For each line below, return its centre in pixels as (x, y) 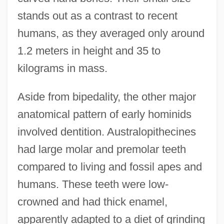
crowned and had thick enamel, (92, 201)
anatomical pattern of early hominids (104, 114)
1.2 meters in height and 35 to (89, 50)
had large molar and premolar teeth (101, 149)
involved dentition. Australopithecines (106, 131)
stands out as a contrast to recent (97, 15)
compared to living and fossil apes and (109, 166)
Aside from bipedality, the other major (106, 96)
